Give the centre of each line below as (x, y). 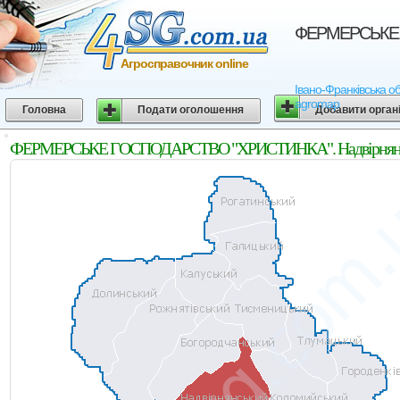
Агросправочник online (184, 63)
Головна (44, 110)
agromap (317, 104)
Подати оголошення (191, 110)
